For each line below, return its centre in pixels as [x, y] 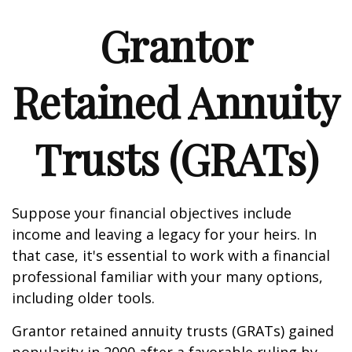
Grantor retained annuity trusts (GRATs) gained [173, 331]
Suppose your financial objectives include [152, 213]
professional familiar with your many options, [167, 277]
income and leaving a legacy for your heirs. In [164, 234]
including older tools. [83, 298]
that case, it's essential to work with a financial [171, 255]
